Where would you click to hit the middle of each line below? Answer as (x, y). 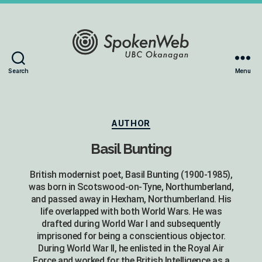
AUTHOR (131, 123)
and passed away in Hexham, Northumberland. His (131, 199)
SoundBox (155, 78)
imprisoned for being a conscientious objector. (131, 236)
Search (18, 70)
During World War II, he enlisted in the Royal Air (131, 248)
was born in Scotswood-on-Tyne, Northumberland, (131, 187)
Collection (155, 91)
